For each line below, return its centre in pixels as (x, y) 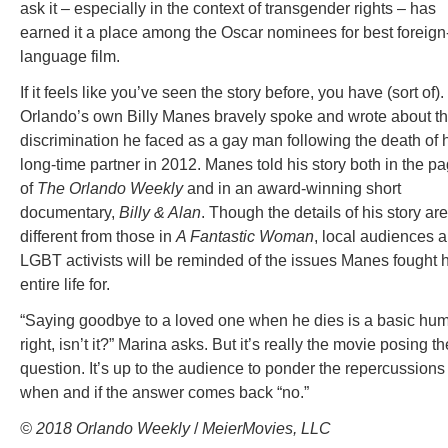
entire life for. (65, 285)
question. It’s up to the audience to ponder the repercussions (232, 369)
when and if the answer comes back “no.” (164, 393)
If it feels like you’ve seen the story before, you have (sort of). (232, 93)
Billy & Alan (160, 213)
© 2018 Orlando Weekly (107, 429)
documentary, (69, 213)
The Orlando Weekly (110, 189)
